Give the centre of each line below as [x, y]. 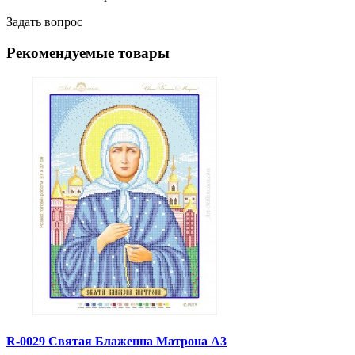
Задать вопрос [44, 22]
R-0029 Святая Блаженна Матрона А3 [116, 341]
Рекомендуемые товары [88, 52]
